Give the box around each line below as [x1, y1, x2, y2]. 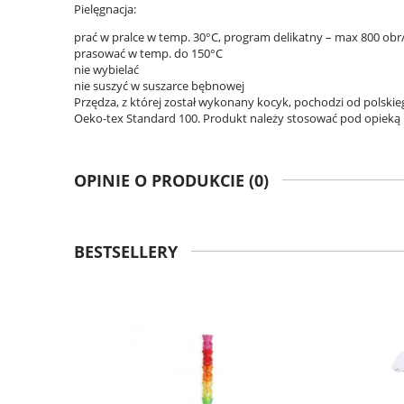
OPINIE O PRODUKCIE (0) [74, 170, 269, 192]
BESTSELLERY [74, 240, 178, 262]
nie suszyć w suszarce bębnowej [74, 78, 244, 95]
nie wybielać [74, 61, 139, 78]
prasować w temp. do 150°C [74, 45, 223, 62]
